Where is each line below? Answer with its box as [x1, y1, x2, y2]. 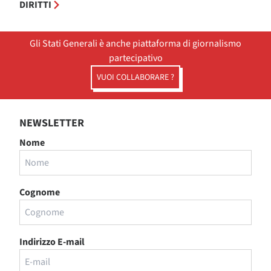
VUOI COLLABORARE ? [97, 71, 174, 83]
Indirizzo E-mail [19, 235, 85, 249]
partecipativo [108, 51, 163, 65]
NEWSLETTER [19, 116, 84, 131]
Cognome [19, 186, 60, 199]
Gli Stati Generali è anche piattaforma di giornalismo [30, 37, 241, 50]
